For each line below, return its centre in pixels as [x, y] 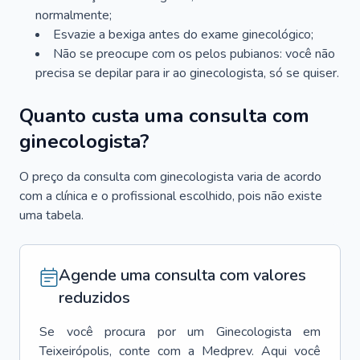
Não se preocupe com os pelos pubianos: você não [194, 54]
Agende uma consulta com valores [182, 275]
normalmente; [74, 15]
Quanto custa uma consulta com [164, 116]
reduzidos [94, 298]
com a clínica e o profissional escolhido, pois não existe [171, 196]
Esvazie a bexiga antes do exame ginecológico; [183, 35]
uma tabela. [51, 215]
